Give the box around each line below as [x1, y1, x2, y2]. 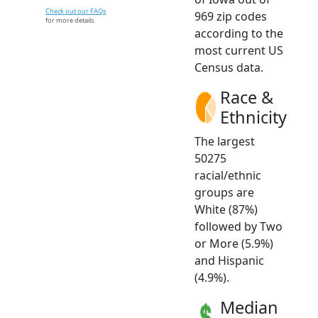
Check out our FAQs [45, 6, 106, 16]
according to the [194, 25, 283, 41]
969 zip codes [194, 8, 267, 24]
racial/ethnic [194, 167, 261, 183]
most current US [194, 42, 283, 58]
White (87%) [194, 201, 258, 217]
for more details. [45, 15, 95, 25]
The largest [194, 133, 255, 149]
